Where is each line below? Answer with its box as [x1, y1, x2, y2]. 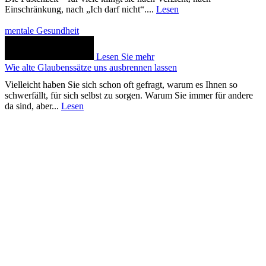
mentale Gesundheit [5, 26, 79, 36]
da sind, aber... [5, 101, 61, 112]
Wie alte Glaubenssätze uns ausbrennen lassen [5, 62, 177, 73]
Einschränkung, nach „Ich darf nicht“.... [5, 4, 156, 15]
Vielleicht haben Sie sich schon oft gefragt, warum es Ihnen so [5, 80, 237, 90]
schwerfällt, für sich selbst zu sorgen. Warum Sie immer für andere [5, 90, 253, 101]
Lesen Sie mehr [96, 52, 154, 62]
